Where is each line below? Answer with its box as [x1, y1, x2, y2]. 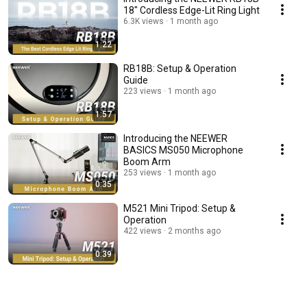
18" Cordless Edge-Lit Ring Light [123, 5, 260, 16]
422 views [123, 226, 162, 236]
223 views [123, 86, 162, 97]
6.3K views [123, 16, 164, 27]
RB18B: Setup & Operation [123, 63, 236, 75]
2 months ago [168, 226, 221, 236]
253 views [123, 168, 162, 178]
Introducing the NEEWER [123, 133, 228, 145]
